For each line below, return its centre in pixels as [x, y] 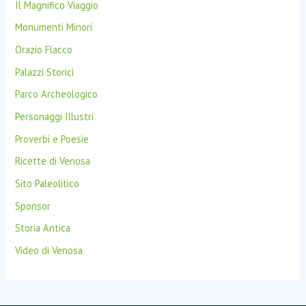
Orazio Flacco [44, 50]
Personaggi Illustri [55, 117]
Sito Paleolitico [47, 183]
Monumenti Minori [54, 27]
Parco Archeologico [57, 94]
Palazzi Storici [45, 72]
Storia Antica [43, 228]
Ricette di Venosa [53, 161]
